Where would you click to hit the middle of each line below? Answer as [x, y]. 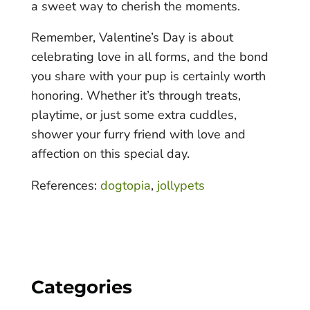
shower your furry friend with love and [138, 135]
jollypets [181, 186]
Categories [81, 288]
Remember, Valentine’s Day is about [132, 38]
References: [65, 186]
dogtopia [125, 186]
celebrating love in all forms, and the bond [149, 57]
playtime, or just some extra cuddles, [134, 115]
